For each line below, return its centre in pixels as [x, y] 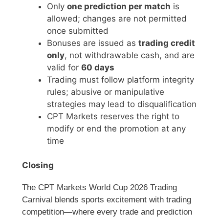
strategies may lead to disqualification [122, 104]
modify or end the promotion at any [116, 128]
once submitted [78, 31]
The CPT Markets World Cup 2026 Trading [99, 188]
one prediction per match [119, 6]
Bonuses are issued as [93, 43]
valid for [64, 67]
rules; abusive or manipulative [106, 92]
